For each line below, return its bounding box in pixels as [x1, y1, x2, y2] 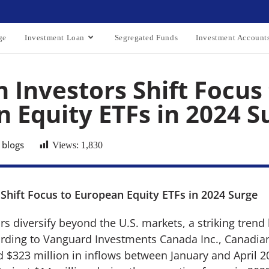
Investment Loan [24, 33, 85, 42]
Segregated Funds [114, 33, 178, 42]
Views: [52, 140, 79, 150]
